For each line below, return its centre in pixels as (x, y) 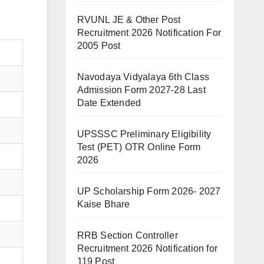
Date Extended (109, 103)
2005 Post (99, 46)
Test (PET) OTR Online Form (139, 147)
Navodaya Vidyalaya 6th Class (143, 77)
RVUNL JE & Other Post (129, 20)
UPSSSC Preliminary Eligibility (144, 134)
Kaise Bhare (103, 204)
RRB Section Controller (127, 235)
